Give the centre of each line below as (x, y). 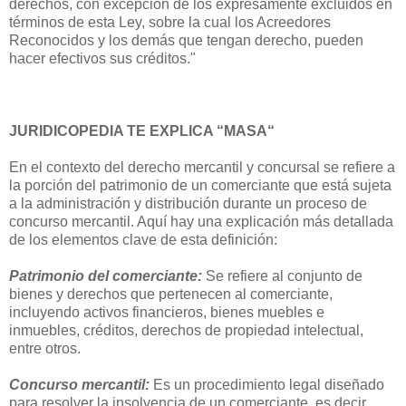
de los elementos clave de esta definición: (143, 239)
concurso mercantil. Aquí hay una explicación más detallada (201, 221)
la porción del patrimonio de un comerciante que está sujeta (200, 185)
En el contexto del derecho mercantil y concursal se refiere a (202, 167)
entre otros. (45, 348)
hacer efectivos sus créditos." (102, 58)
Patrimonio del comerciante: (107, 275)
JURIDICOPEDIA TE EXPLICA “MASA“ (142, 130)
